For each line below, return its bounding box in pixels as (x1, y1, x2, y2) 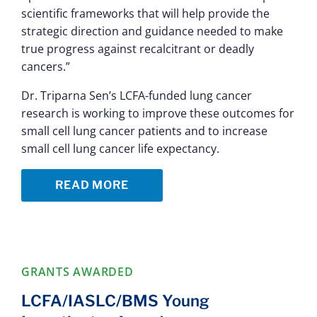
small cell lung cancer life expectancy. (21, 141, 219, 157)
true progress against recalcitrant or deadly (21, 41, 254, 57)
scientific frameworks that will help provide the (21, 6, 270, 22)
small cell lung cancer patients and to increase (21, 123, 267, 139)
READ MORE (55, 178, 129, 192)
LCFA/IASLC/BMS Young (21, 291, 209, 310)
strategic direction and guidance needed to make (21, 23, 283, 40)
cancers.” (21, 59, 70, 75)
